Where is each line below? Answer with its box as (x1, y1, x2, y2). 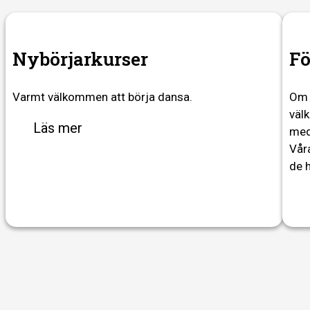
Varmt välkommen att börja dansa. (12, 89, 192, 104)
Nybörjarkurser (12, 46, 148, 71)
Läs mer (33, 119, 82, 136)
